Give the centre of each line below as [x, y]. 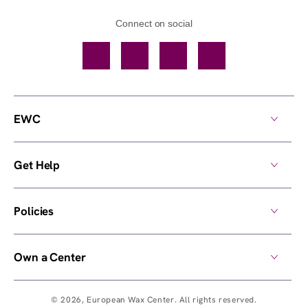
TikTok [149, 57]
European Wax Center [131, 299]
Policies [34, 211]
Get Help [37, 165]
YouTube [192, 57]
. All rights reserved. [216, 299]
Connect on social [154, 23]
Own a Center [50, 257]
